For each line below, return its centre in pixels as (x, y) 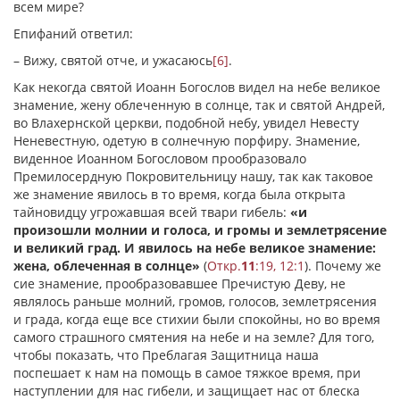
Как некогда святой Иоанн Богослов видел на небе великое (197, 87)
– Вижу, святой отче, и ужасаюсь (113, 60)
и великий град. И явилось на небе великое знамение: (195, 248)
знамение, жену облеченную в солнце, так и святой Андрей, (199, 105)
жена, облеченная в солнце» (107, 266)
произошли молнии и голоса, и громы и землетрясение (200, 230)
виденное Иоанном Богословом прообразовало (160, 158)
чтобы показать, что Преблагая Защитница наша (166, 355)
